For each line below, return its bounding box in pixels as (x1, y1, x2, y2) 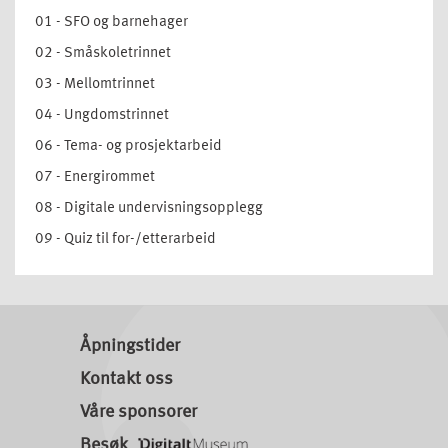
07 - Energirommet (35, 170, 155, 186)
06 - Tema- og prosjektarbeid (35, 139, 222, 155)
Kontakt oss (80, 370, 173, 389)
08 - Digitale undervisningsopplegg (35, 201, 263, 217)
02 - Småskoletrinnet (35, 46, 171, 62)
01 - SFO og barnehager (35, 15, 188, 31)
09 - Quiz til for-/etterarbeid (35, 232, 216, 248)
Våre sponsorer (80, 403, 197, 422)
